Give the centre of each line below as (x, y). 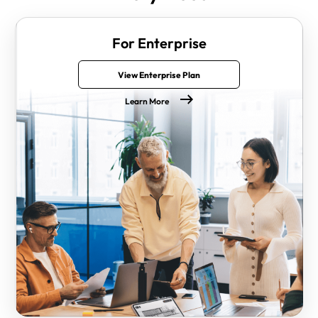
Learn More (147, 102)
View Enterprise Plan (159, 75)
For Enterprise (159, 43)
